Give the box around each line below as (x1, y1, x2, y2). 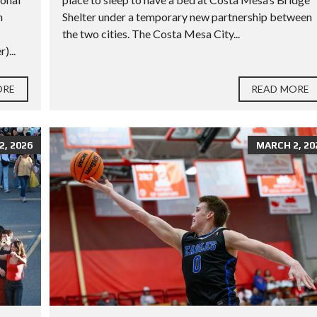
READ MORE (251, 83, 309, 96)
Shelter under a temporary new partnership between (62, 10, 312, 24)
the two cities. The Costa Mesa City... (62, 27, 240, 41)
